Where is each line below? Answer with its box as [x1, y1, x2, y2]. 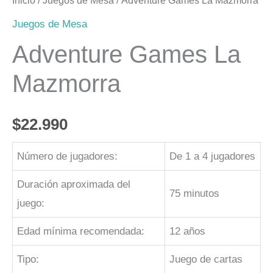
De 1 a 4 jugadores [169, 151, 256, 162]
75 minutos [169, 188, 220, 199]
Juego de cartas [169, 253, 243, 265]
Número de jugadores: [17, 151, 118, 162]
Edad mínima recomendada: [17, 225, 145, 237]
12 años [169, 225, 206, 237]
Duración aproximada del [17, 179, 131, 190]
